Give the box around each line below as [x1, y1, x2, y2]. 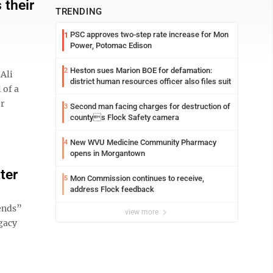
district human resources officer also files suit [70, 77, 231, 86]
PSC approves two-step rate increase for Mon [70, 30, 229, 39]
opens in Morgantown [70, 149, 145, 158]
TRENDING [55, 6, 102, 17]
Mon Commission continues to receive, [70, 174, 204, 183]
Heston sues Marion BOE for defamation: [70, 66, 212, 75]
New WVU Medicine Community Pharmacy [70, 138, 216, 147]
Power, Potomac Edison [70, 41, 152, 50]
